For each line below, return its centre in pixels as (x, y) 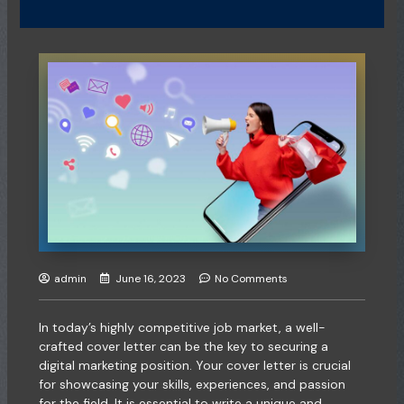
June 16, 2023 (150, 278)
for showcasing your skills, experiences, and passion (192, 384)
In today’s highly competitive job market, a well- (182, 327)
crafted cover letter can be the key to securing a (183, 346)
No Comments (251, 278)
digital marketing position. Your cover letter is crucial (194, 365)
